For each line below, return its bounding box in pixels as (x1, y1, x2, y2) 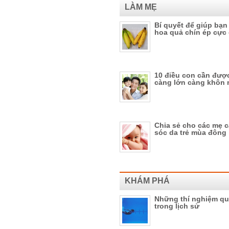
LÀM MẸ (125, 3, 157, 11)
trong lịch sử (154, 202, 199, 210)
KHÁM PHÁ (125, 176, 170, 185)
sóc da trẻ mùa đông (154, 128, 226, 136)
